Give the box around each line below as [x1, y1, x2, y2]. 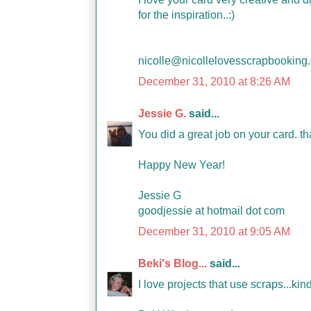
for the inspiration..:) [138, 9, 235, 21]
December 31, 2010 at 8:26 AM [138, 76, 290, 87]
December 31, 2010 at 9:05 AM [138, 226, 290, 237]
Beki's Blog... [138, 258, 207, 269]
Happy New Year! [138, 159, 225, 171]
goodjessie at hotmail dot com [138, 205, 285, 217]
